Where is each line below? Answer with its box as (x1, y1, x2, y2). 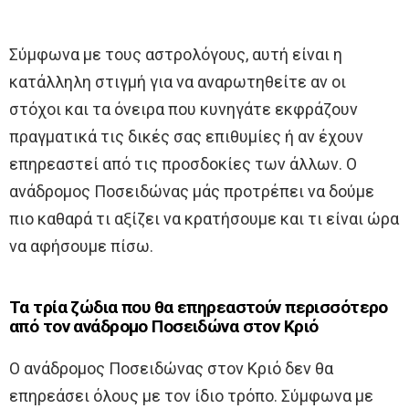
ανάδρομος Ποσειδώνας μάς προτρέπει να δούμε (9, 182, 374, 202)
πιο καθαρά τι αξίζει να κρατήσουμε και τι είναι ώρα (9, 209, 399, 229)
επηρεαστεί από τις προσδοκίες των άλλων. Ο (9, 154, 357, 174)
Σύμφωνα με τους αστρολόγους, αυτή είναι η (9, 45, 342, 65)
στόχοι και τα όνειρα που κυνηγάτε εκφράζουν (9, 100, 358, 120)
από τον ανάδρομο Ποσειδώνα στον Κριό (9, 318, 319, 338)
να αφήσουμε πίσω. (9, 236, 153, 257)
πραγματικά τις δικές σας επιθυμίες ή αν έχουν (9, 127, 363, 147)
